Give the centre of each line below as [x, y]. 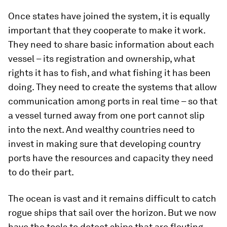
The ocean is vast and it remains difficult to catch [112, 198]
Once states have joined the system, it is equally [109, 16]
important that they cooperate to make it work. [107, 30]
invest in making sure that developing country [104, 144]
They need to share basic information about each [111, 44]
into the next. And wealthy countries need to [101, 129]
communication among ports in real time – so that [113, 101]
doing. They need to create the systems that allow [112, 87]
